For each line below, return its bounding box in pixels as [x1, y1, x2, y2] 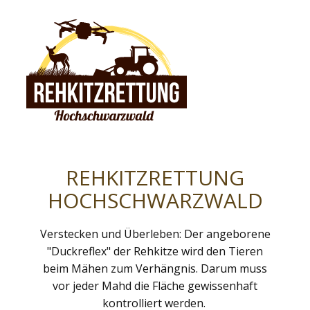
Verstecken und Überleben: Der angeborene [39, 226, 271, 241]
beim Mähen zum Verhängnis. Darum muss [43, 261, 267, 276]
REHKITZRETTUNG [66, 163, 244, 192]
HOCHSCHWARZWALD [47, 186, 263, 215]
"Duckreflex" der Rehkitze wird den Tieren [47, 244, 263, 259]
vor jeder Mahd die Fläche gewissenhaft [53, 278, 257, 293]
